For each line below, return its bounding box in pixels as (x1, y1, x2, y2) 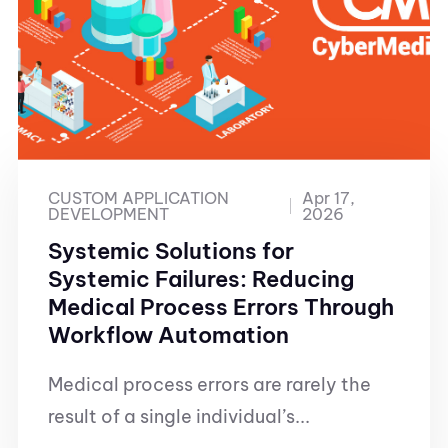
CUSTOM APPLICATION (48, 188, 229, 208)
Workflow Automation (48, 321, 289, 349)
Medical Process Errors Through (48, 293, 394, 321)
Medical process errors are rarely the (48, 373, 371, 396)
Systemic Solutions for (48, 237, 294, 265)
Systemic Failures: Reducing (48, 265, 354, 293)
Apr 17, (301, 188, 355, 208)
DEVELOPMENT (48, 204, 169, 224)
